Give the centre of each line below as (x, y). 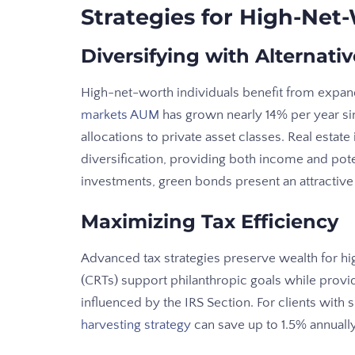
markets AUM (120, 115)
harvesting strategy (136, 325)
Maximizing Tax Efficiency (210, 222)
